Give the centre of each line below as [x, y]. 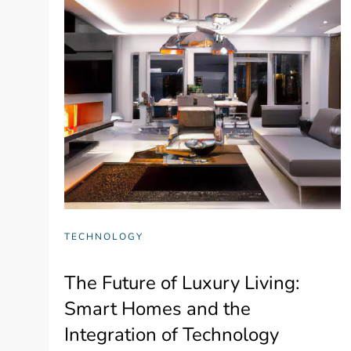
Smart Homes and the [158, 309]
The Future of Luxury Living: [182, 283]
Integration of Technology [172, 335]
